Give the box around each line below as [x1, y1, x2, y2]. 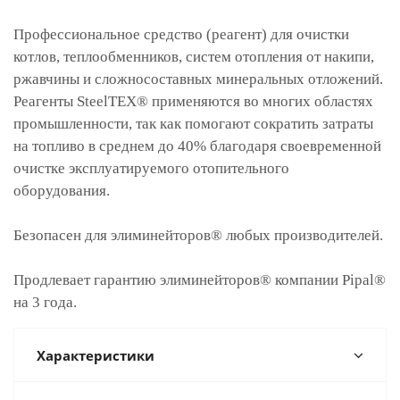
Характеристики [37, 346, 154, 364]
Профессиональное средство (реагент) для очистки [13, 26, 349, 43]
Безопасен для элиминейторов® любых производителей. [13, 227, 383, 244]
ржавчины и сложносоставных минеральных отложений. [13, 71, 383, 87]
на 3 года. [13, 294, 77, 311]
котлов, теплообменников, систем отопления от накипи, [13, 48, 374, 65]
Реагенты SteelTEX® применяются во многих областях [13, 93, 373, 110]
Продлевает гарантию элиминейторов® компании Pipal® [13, 271, 386, 288]
